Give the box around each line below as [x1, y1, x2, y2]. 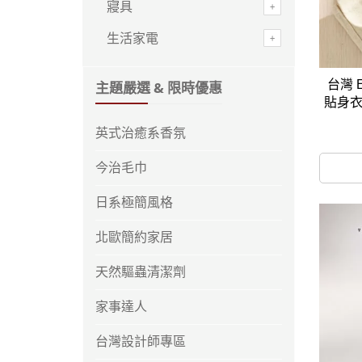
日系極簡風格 [95, 196, 173, 209]
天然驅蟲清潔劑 [95, 265, 186, 279]
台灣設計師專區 [95, 335, 186, 348]
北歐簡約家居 [95, 230, 173, 244]
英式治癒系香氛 [95, 126, 186, 140]
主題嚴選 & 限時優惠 [95, 78, 222, 97]
